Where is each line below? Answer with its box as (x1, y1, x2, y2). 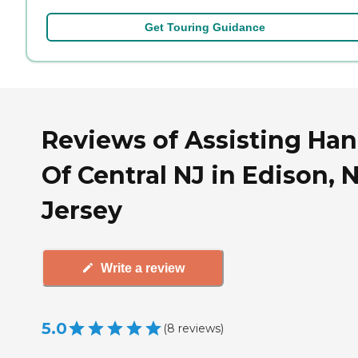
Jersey (42, 196, 122, 226)
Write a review (100, 261, 185, 275)
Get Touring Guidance (144, 20, 265, 34)
